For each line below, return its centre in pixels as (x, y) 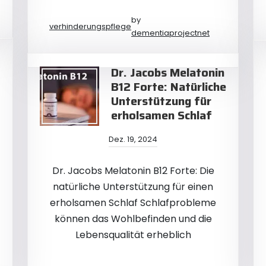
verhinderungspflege (90, 26)
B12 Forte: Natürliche (169, 87)
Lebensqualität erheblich (133, 235)
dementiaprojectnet (170, 33)
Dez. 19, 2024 (133, 139)
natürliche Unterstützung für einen (133, 187)
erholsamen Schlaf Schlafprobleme (133, 203)
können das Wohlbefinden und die (133, 219)
